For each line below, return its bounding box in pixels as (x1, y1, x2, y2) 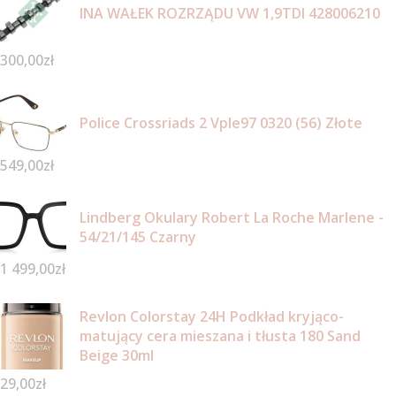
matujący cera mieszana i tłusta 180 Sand (80, 326, 361, 346)
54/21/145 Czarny (80, 227, 196, 247)
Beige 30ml (80, 346, 154, 366)
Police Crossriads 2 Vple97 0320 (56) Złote (80, 113, 362, 133)
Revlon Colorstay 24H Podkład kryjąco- (80, 307, 344, 327)
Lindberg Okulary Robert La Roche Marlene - (80, 208, 384, 228)
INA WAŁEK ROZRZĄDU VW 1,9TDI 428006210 (80, 3, 380, 23)
